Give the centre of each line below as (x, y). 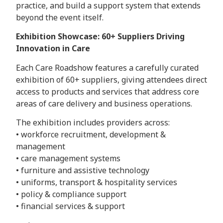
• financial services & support (70, 206)
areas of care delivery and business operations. (104, 103)
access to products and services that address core (108, 91)
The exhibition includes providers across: (93, 123)
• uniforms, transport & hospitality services (97, 182)
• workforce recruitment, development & (91, 135)
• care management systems (68, 159)
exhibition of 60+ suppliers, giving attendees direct (111, 79)
